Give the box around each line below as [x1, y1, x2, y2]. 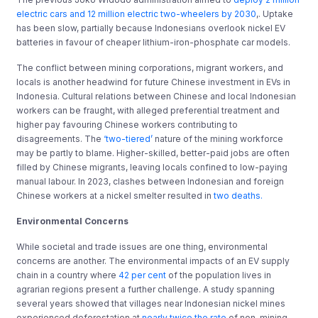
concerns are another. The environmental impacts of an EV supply [16, 255, 290, 266]
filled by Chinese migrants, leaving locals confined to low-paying [16, 161, 288, 172]
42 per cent [119, 269, 167, 280]
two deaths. [214, 190, 263, 201]
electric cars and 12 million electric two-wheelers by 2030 [16, 8, 257, 19]
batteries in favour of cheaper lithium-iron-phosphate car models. [16, 36, 291, 48]
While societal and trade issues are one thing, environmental [16, 241, 268, 252]
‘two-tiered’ [104, 133, 153, 144]
